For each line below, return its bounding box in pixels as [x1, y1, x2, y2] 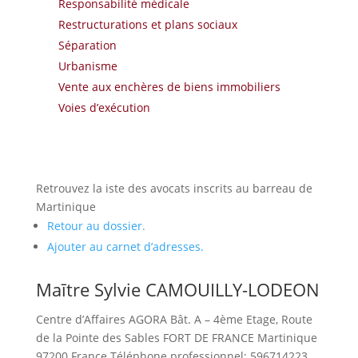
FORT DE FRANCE [162, 330, 254, 346]
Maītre [35, 277, 89, 302]
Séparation [58, 38, 117, 54]
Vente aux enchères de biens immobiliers [58, 79, 280, 95]
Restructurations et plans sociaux [58, 17, 237, 33]
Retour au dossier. [46, 218, 145, 234]
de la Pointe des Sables [35, 330, 160, 346]
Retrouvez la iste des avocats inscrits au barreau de [35, 181, 312, 197]
